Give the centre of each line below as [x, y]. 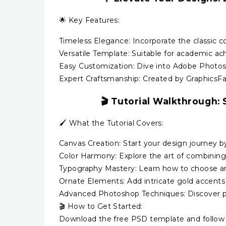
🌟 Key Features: [90, 20]
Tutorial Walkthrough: [165, 101]
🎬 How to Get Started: [101, 207]
